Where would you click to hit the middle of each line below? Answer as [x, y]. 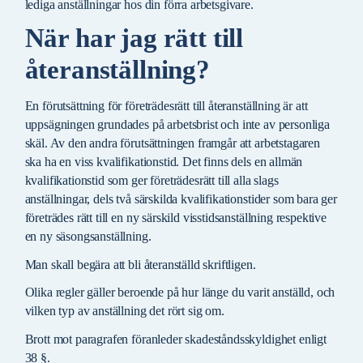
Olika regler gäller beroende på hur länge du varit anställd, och [180, 293]
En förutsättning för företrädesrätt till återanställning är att [166, 106]
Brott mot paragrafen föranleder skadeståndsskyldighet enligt [175, 339]
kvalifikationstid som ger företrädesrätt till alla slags [152, 181]
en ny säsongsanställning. [88, 237]
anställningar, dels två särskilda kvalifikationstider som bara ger [181, 199]
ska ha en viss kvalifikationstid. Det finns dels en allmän [164, 162]
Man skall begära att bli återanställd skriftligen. [140, 264]
